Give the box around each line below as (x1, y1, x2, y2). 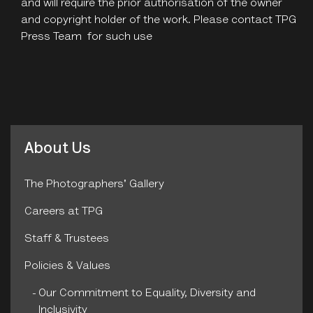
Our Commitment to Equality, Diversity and (38, 288, 256, 300)
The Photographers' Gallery (24, 179, 164, 191)
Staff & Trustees (24, 233, 109, 245)
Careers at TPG (24, 206, 103, 218)
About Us (24, 141, 91, 157)
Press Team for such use (21, 31, 152, 43)
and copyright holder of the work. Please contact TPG (21, 14, 296, 26)
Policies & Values (24, 261, 110, 272)
